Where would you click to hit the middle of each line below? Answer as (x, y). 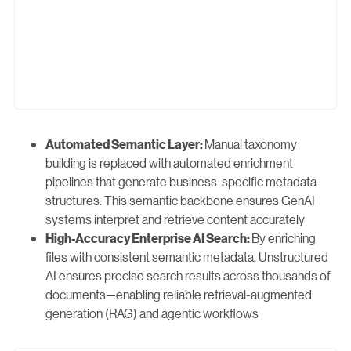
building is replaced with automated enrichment (169, 163)
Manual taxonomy (251, 144)
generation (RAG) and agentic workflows (152, 313)
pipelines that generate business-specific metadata (181, 182)
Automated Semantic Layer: (125, 145)
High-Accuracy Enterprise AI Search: (148, 239)
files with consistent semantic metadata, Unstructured (187, 257)
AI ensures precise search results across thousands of (188, 276)
